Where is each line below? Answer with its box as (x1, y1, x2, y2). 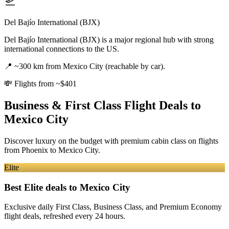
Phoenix (21, 145, 48, 154)
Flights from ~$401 (14, 79, 77, 88)
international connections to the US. (4, 44, 119, 54)
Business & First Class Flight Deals (4, 99, 188, 112)
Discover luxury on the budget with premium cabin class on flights (4, 136, 218, 145)
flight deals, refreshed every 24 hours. (4, 212, 125, 221)
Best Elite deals (4, 181, 66, 193)
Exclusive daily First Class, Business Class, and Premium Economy (4, 202, 222, 212)
